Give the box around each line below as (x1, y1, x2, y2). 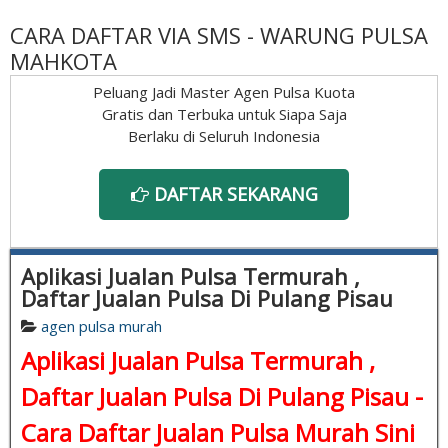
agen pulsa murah (41, 315, 162, 336)
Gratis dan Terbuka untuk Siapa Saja (101, 103, 347, 124)
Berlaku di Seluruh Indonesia (128, 125, 320, 146)
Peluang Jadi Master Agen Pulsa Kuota (93, 81, 355, 102)
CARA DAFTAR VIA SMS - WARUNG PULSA (10, 19, 428, 50)
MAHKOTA (10, 45, 117, 76)
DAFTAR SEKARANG (148, 181, 318, 206)
